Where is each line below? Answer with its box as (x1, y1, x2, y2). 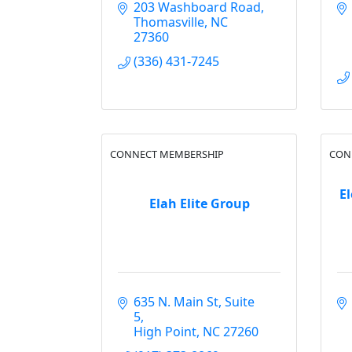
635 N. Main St (134, 293, 218, 310)
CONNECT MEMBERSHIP (110, 147, 224, 161)
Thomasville (134, 13, 204, 31)
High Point (134, 323, 196, 340)
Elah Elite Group (148, 194, 250, 212)
